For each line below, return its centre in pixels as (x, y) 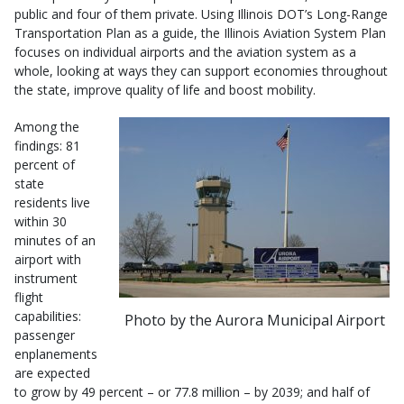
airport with (48, 259)
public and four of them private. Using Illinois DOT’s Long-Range (201, 14)
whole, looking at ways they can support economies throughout (201, 71)
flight (29, 297)
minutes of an (55, 240)
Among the (47, 127)
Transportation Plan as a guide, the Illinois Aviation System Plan (200, 33)
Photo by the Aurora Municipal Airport (254, 320)
